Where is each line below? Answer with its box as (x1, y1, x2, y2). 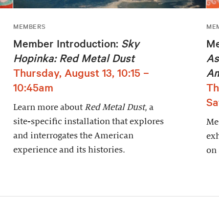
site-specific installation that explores (13, 117, 164, 127)
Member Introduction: (13, 36, 121, 50)
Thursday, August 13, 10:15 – (13, 66, 149, 80)
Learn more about (13, 103, 85, 112)
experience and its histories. (13, 145, 125, 155)
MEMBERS (13, 22, 46, 31)
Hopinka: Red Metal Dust (13, 51, 134, 65)
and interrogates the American (13, 131, 133, 141)
